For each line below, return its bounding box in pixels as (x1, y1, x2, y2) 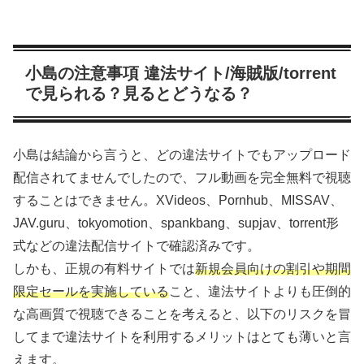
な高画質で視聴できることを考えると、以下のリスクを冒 (13, 307, 351, 322)
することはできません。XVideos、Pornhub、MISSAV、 (13, 193, 343, 208)
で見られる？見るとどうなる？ (25, 84, 253, 102)
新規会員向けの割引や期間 (195, 262, 351, 276)
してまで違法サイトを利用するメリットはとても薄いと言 (13, 330, 351, 344)
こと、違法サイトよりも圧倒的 (169, 284, 351, 299)
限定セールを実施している (13, 284, 169, 299)
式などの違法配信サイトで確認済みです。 (13, 239, 260, 253)
